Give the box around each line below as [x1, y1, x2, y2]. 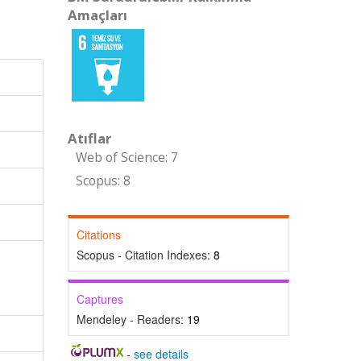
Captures [76, 291, 123, 307]
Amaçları [67, 6, 127, 24]
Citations [76, 226, 121, 243]
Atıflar [67, 129, 111, 147]
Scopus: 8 [75, 172, 131, 189]
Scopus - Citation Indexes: [76, 247, 214, 263]
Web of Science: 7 [75, 149, 178, 166]
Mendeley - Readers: [76, 311, 187, 327]
